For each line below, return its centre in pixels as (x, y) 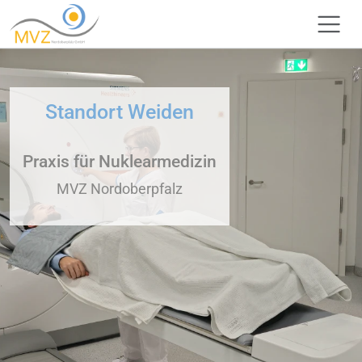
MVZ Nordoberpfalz (120, 189)
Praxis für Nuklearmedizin (120, 162)
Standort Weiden (120, 112)
